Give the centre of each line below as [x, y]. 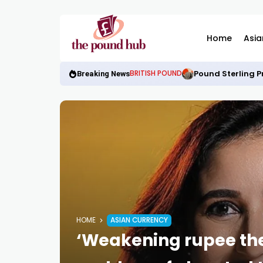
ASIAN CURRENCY [139, 220]
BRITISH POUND [156, 73]
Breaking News [103, 74]
